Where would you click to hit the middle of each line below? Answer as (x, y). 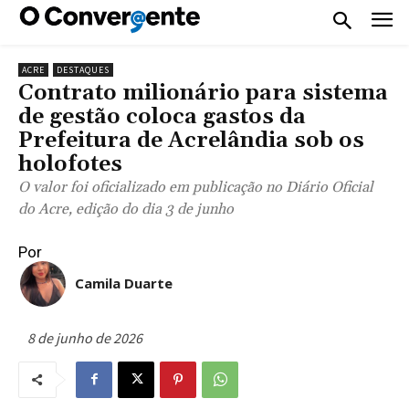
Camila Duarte (124, 283)
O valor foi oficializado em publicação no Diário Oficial (196, 187)
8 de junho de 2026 (85, 337)
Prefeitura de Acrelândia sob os (191, 140)
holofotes (70, 164)
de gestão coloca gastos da (162, 116)
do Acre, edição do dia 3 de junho (126, 209)
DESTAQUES (83, 69)
